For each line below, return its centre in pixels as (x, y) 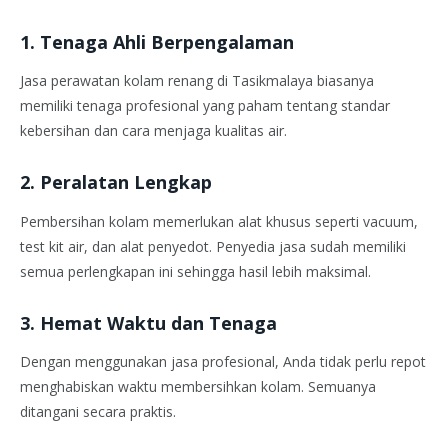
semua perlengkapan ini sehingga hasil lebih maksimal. (195, 271)
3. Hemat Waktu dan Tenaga (148, 322)
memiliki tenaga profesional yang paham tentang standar (205, 106)
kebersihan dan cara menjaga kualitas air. (153, 131)
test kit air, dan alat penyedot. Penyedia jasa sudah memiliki (213, 246)
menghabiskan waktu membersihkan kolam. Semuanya (198, 387)
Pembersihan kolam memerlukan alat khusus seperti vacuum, (219, 221)
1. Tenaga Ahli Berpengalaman (157, 41)
